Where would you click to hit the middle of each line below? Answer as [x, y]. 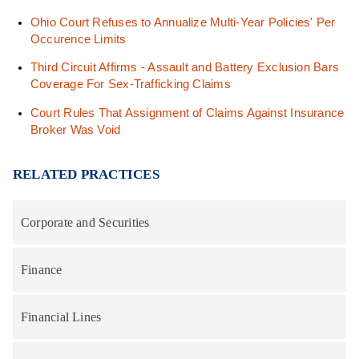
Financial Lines [61, 317]
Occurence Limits [78, 39]
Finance [42, 269]
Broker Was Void [75, 129]
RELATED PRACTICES [86, 174]
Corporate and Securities [85, 222]
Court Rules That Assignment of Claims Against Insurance [187, 113]
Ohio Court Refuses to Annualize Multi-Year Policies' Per [183, 22]
